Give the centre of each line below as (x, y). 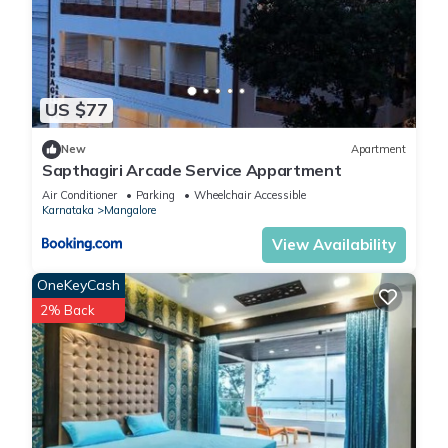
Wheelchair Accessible (250, 194)
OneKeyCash (78, 284)
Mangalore (130, 209)
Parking (155, 194)
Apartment (378, 149)
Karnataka (68, 209)
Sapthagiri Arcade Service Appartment (192, 169)
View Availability (334, 244)
